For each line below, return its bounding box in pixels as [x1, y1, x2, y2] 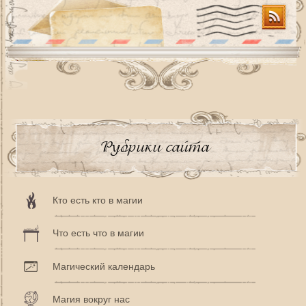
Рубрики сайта [100, 137, 210, 156]
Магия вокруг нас [53, 293, 130, 305]
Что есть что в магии [53, 227, 144, 239]
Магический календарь [53, 260, 155, 272]
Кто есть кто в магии [53, 195, 143, 206]
